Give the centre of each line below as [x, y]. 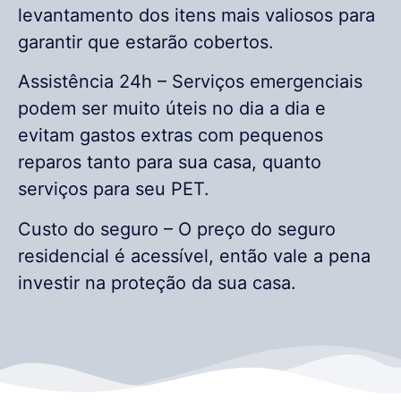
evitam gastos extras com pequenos [171, 136]
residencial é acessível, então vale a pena [194, 256]
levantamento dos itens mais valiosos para [196, 15]
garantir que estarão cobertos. [146, 42]
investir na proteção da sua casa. [157, 282]
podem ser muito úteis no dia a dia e [172, 109]
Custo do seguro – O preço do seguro [177, 229]
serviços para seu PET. [114, 189]
